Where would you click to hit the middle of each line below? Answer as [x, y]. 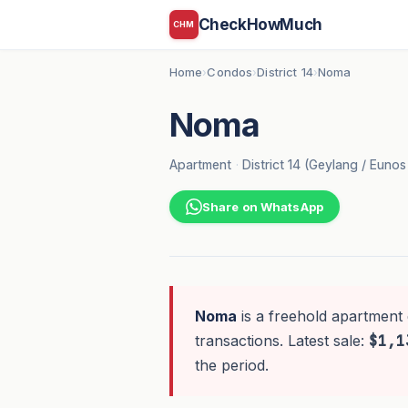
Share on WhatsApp [262, 207]
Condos [230, 72]
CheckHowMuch [260, 24]
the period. [231, 366]
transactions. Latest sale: [281, 341]
